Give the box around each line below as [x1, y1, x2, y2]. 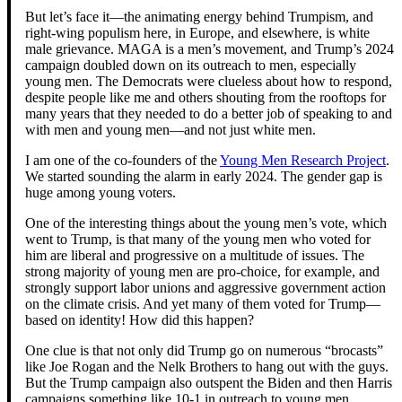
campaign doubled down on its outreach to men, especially [25, 57, 356, 74]
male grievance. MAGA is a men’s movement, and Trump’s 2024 [25, 41, 394, 57]
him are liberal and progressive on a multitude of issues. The [25, 248, 364, 264]
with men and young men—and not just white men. [25, 122, 319, 138]
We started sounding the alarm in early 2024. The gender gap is [25, 169, 382, 185]
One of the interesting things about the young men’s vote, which [25, 215, 387, 232]
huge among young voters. [25, 185, 176, 201]
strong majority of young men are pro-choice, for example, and [25, 264, 380, 280]
